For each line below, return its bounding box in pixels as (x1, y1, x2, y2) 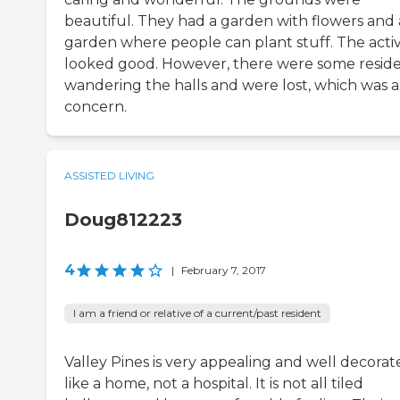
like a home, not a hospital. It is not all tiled (64, 375, 363, 393)
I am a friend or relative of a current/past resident (73, 306, 321, 321)
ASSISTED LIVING (64, 169, 154, 183)
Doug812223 (64, 209, 182, 231)
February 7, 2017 (181, 263, 266, 278)
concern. (64, 98, 127, 116)
